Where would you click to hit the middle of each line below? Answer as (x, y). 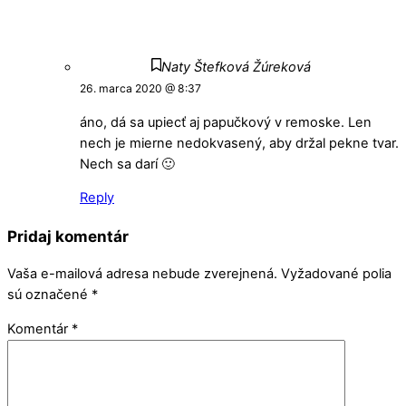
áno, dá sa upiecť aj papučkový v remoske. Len (226, 122)
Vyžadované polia (336, 274)
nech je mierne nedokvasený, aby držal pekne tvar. (239, 143)
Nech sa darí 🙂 (127, 164)
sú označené (49, 295)
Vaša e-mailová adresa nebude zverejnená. (142, 274)
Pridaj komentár (68, 237)
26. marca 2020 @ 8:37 (140, 88)
